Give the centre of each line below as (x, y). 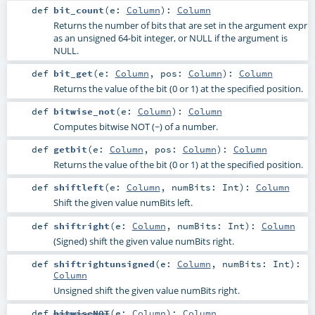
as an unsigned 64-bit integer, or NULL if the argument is (170, 38)
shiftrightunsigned (104, 263)
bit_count (78, 10)
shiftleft (78, 187)
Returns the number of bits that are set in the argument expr (180, 26)
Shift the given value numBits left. (123, 203)
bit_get (73, 73)
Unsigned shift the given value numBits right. (146, 290)
